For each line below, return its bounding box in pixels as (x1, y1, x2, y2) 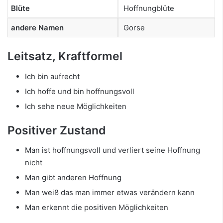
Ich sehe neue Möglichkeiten (25, 101, 126, 111)
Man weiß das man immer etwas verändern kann (25, 188, 195, 198)
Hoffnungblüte (121, 3, 174, 13)
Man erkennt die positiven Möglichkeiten (25, 203, 168, 213)
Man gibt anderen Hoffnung (25, 173, 121, 183)
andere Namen (11, 22, 64, 32)
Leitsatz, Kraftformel (7, 49, 122, 64)
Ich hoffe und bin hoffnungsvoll (25, 86, 134, 96)
